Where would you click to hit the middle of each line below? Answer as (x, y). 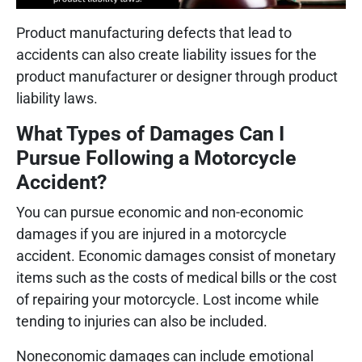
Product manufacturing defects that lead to (154, 32)
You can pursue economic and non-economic (160, 212)
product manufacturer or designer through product (177, 76)
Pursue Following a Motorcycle (156, 158)
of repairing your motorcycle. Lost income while (168, 299)
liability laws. (57, 98)
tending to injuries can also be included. (142, 321)
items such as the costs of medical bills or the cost (177, 277)
